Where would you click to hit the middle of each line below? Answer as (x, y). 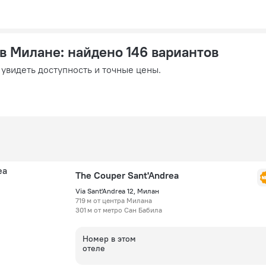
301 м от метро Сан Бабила (119, 210)
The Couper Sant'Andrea (127, 175)
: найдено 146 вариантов (140, 52)
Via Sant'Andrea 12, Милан (117, 191)
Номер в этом (109, 239)
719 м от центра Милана (114, 200)
